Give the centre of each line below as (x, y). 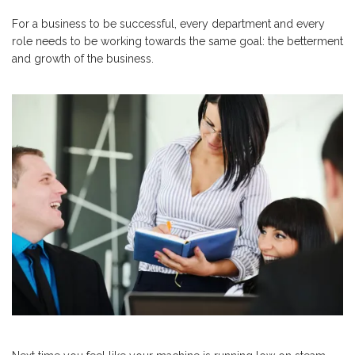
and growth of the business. (83, 59)
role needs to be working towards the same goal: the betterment (177, 41)
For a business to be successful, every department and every (168, 24)
